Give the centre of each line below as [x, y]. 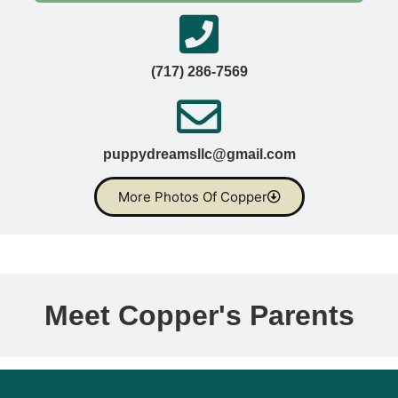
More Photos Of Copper [192, 196]
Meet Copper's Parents [199, 315]
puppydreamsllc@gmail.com [199, 154]
